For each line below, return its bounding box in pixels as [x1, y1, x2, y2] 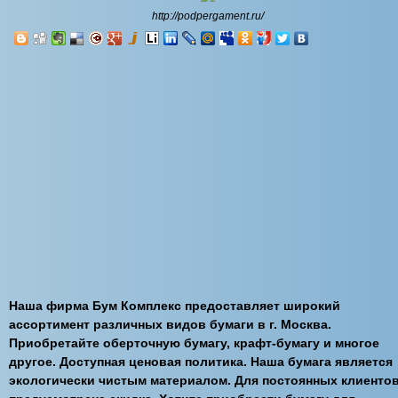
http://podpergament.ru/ [152, 10, 264, 22]
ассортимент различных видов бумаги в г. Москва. [9, 317, 331, 331]
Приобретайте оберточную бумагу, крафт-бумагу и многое [9, 336, 379, 350]
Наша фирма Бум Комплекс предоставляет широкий [9, 298, 340, 313]
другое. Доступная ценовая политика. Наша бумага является [9, 354, 393, 369]
